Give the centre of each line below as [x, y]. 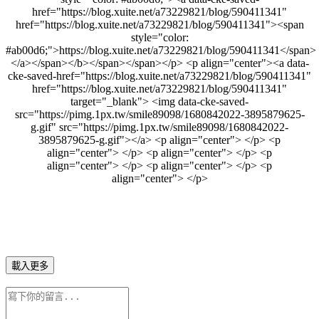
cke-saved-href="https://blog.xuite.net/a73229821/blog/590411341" [159, 75]
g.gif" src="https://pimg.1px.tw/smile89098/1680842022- [159, 127]
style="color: [159, 37]
